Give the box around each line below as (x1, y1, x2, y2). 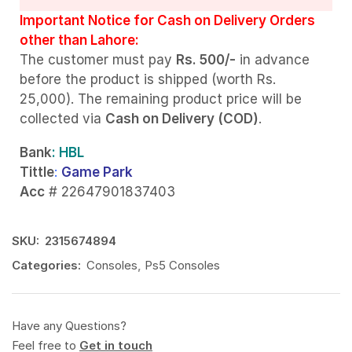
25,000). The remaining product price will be (20, 90, 302, 107)
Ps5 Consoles (145, 257, 220, 273)
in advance (236, 51, 310, 68)
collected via (20, 110, 105, 126)
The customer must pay (20, 51, 176, 68)
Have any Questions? (12, 317, 126, 333)
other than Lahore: (20, 31, 139, 48)
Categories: (12, 257, 81, 273)
